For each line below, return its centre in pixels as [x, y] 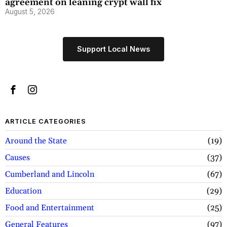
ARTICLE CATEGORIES [46, 122]
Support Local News [113, 49]
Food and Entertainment [50, 208]
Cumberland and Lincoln [50, 175]
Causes [17, 158]
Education [23, 191]
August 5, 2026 [30, 12]
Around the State [36, 141]
